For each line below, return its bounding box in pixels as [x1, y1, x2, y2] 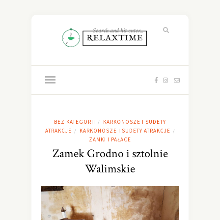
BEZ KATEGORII [54, 118, 95, 126]
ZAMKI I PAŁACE [88, 136, 131, 143]
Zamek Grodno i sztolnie [52, 146, 168, 162]
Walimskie [85, 161, 135, 177]
